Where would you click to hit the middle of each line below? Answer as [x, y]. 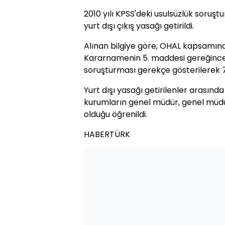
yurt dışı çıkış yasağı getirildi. [139, 26]
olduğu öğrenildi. [116, 114]
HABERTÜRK [107, 134]
